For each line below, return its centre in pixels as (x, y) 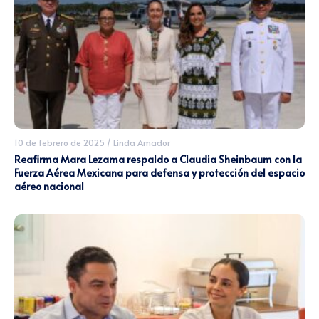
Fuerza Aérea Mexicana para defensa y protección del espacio (159, 173)
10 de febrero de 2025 (59, 143)
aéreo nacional (49, 187)
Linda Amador (142, 143)
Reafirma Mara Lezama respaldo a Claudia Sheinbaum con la (158, 159)
